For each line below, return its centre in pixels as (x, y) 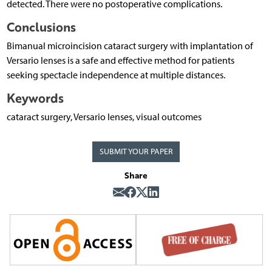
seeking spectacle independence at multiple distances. (116, 75)
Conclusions (41, 27)
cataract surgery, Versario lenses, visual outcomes (104, 117)
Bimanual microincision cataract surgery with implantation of (130, 46)
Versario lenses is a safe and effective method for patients (120, 61)
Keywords (35, 98)
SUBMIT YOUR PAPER (136, 152)
